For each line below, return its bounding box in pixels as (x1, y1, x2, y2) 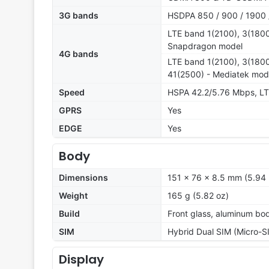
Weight (59, 190, 88, 201)
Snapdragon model (168, 41, 243, 52)
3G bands (59, 10, 98, 21)
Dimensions (59, 172, 108, 183)
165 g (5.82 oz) (168, 190, 229, 201)
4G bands (59, 49, 98, 59)
